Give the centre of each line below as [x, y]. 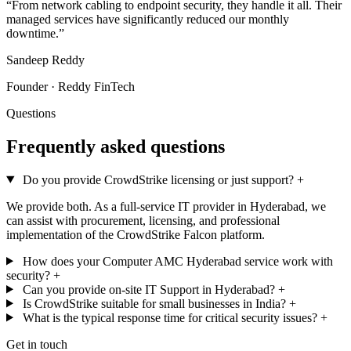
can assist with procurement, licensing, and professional [143, 220]
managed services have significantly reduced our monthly [148, 19]
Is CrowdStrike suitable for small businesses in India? [154, 303]
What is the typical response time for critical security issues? [170, 317]
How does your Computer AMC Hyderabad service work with [177, 261]
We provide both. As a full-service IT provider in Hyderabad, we [166, 206]
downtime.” [35, 33]
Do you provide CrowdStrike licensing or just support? [158, 179]
